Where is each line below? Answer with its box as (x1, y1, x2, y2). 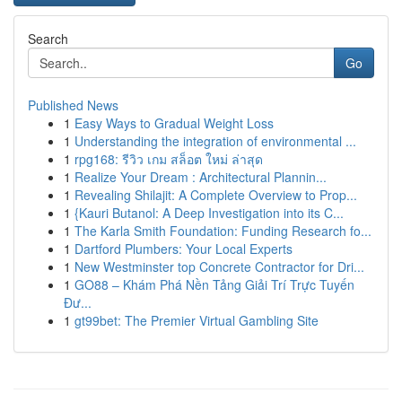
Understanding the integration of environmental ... (74, 132, 356, 150)
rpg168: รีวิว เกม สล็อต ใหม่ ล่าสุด (74, 150, 263, 168)
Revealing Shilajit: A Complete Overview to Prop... (74, 186, 357, 204)
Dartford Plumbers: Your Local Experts (74, 240, 293, 258)
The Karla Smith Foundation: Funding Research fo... (74, 222, 371, 240)
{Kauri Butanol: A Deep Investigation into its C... (74, 204, 344, 222)
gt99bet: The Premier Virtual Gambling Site (74, 311, 319, 329)
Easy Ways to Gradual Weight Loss (74, 114, 274, 132)
